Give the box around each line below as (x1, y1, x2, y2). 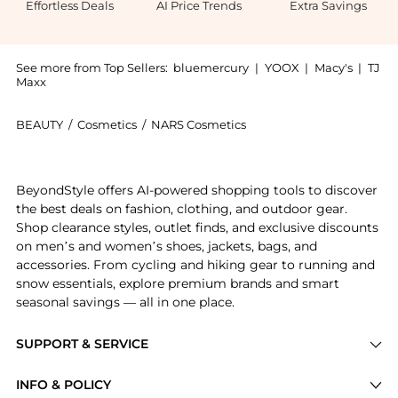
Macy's (314, 60, 353, 76)
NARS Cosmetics (150, 116, 246, 131)
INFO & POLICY (15, 377, 111, 393)
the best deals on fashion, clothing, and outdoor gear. (15, 200, 347, 217)
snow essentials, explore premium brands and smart (15, 275, 339, 291)
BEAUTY (15, 116, 63, 131)
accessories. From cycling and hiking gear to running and (15, 256, 375, 273)
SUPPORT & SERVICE (15, 336, 148, 353)
